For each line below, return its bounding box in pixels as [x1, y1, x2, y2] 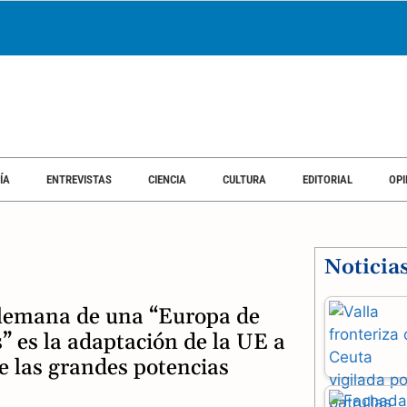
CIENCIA [148, 172, 186, 186]
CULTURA [223, 172, 266, 186]
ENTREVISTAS [46, 172, 112, 186]
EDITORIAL [303, 172, 352, 186]
